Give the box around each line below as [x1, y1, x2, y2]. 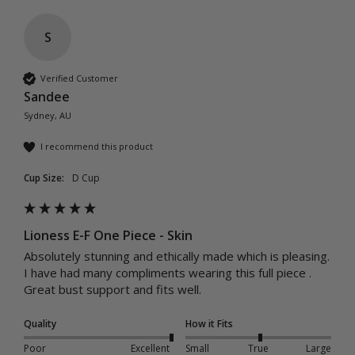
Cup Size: [24, 170, 64, 185]
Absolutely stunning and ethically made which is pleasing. [24, 247, 330, 264]
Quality [24, 316, 56, 330]
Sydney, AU [24, 109, 71, 121]
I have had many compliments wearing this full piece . [24, 264, 311, 281]
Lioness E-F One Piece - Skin [24, 226, 193, 244]
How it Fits [185, 316, 233, 330]
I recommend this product [40, 140, 153, 153]
